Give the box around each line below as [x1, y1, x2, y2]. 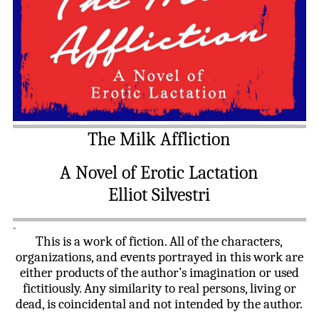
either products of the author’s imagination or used [20, 265, 299, 281]
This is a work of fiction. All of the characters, [36, 234, 283, 250]
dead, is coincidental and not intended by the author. [16, 296, 303, 313]
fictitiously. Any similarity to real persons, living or [23, 281, 296, 297]
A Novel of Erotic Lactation [60, 162, 259, 184]
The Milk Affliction [88, 128, 231, 151]
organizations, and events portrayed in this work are [16, 249, 303, 266]
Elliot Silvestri [108, 184, 211, 206]
